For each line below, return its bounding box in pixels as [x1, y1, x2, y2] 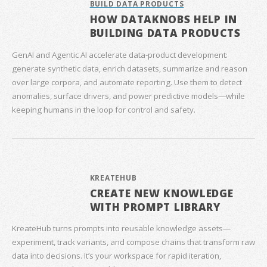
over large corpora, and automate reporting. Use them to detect [12, 76, 242, 88]
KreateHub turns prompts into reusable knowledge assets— [12, 222, 231, 234]
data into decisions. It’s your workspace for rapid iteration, [12, 250, 221, 261]
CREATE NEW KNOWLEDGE [89, 185, 234, 200]
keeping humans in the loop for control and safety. [12, 104, 195, 115]
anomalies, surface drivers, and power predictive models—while [12, 90, 245, 101]
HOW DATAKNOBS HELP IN [89, 12, 238, 27]
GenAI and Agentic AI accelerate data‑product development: [12, 49, 228, 60]
